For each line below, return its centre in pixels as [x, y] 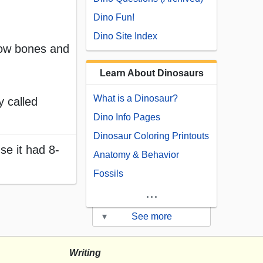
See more [151, 217]
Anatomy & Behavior [136, 155]
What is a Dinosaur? [136, 99]
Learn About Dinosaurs [151, 73]
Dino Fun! [114, 18]
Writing [85, 253]
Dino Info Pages [127, 117]
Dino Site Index [125, 36]
